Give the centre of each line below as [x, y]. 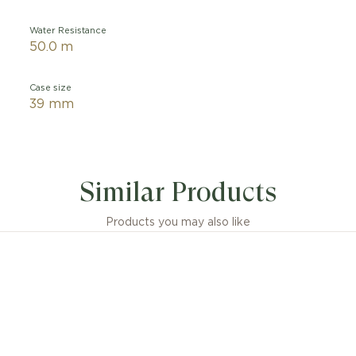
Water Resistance [68, 31]
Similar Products [178, 192]
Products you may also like [178, 222]
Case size [51, 88]
